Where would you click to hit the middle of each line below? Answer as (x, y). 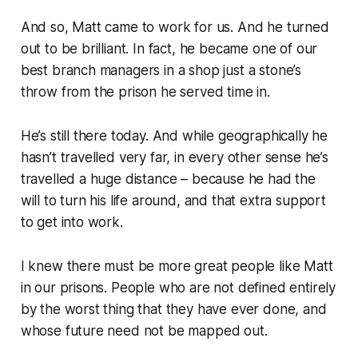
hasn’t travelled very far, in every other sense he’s (174, 158)
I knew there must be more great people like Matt (177, 267)
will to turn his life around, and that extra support (173, 201)
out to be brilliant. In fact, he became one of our (169, 49)
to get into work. (72, 223)
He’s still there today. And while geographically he (174, 136)
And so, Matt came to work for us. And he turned (175, 28)
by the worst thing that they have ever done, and (173, 310)
